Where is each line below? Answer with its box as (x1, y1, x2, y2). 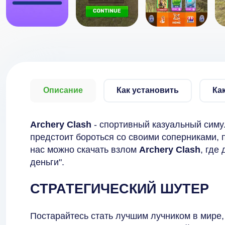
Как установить (117, 86, 179, 94)
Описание (43, 86, 83, 94)
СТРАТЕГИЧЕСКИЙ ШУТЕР (30, 181, 209, 197)
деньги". (30, 157, 64, 167)
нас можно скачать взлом (30, 145, 139, 155)
